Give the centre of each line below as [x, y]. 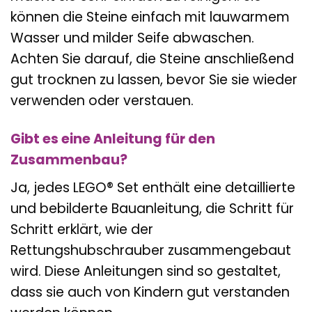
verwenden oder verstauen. [102, 101]
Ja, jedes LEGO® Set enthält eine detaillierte [153, 187]
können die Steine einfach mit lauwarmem [150, 17]
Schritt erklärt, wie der [82, 229]
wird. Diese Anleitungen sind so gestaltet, [146, 271]
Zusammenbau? [69, 159]
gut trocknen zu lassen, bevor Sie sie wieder [154, 80]
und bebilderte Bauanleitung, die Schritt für [152, 208]
